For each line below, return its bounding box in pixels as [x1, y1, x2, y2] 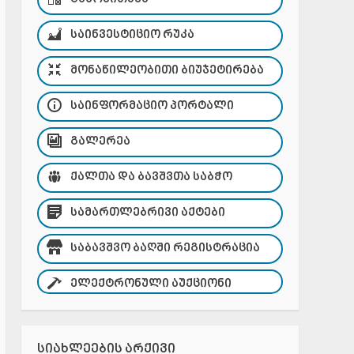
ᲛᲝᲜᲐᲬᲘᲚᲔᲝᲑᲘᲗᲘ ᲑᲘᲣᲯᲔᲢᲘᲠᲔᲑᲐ [70, 64, 264, 77]
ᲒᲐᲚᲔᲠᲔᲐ [70, 135, 130, 149]
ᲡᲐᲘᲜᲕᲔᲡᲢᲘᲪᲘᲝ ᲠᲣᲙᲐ [70, 28, 194, 42]
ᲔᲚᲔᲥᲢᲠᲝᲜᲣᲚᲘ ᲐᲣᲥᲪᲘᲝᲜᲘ [70, 277, 232, 291]
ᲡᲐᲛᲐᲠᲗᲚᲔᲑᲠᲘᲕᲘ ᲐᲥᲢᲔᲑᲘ [70, 206, 225, 220]
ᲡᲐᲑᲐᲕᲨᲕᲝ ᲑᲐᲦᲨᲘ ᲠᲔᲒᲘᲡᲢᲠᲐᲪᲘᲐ [70, 242, 260, 255]
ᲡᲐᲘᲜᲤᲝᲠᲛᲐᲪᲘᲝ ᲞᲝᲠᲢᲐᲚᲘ [70, 100, 234, 113]
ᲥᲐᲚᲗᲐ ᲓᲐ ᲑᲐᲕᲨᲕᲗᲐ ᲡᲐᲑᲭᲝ [70, 171, 232, 184]
